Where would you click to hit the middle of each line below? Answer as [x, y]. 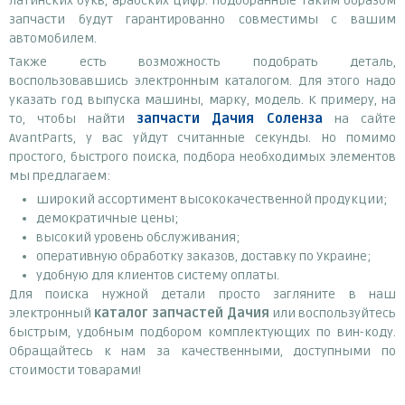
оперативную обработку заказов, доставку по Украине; [204, 257]
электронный [52, 314]
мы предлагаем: [60, 176]
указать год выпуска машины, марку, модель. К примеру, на [202, 100]
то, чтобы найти [73, 119]
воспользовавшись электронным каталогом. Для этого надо [202, 81]
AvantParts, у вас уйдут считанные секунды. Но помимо [202, 138]
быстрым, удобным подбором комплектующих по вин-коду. [202, 333]
